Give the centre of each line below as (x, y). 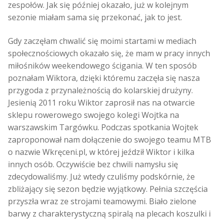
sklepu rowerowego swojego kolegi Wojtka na (93, 115)
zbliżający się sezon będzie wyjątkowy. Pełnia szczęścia (108, 189)
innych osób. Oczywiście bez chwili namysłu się (93, 164)
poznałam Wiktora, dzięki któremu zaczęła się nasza (104, 78)
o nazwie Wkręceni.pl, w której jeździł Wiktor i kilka (101, 152)
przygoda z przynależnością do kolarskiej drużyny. (100, 90)
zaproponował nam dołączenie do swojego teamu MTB (110, 139)
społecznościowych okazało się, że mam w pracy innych (109, 53)
